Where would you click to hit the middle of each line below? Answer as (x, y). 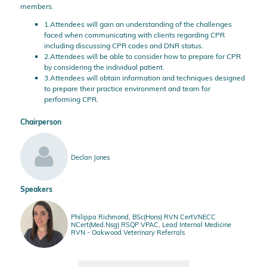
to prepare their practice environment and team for (127, 88)
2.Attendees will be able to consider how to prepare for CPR (142, 56)
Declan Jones (90, 157)
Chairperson (41, 122)
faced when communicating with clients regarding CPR (134, 35)
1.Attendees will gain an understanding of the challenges (138, 24)
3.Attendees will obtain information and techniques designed (144, 77)
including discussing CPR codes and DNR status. (123, 45)
